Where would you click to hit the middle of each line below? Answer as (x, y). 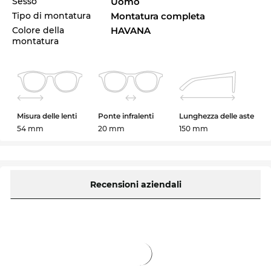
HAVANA (131, 30)
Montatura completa (158, 16)
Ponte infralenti (126, 116)
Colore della (38, 30)
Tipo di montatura (51, 15)
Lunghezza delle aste (216, 116)
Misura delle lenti (47, 116)
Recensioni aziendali (135, 184)
